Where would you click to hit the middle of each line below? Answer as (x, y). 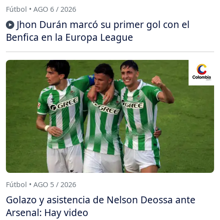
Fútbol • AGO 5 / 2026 (41, 184)
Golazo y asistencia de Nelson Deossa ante (101, 200)
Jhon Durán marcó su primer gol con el (103, 25)
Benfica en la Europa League (69, 37)
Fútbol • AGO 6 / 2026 (41, 9)
